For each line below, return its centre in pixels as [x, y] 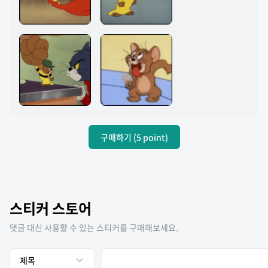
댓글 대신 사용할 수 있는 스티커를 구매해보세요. [94, 227]
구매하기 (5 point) [134, 137]
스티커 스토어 [51, 208]
